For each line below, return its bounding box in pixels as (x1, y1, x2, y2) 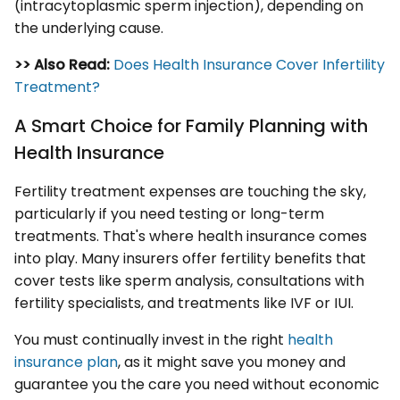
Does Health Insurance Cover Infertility (113, 54, 385, 75)
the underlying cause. (14, 17, 163, 38)
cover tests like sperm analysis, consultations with (14, 270, 364, 291)
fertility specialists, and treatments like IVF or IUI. (14, 292, 354, 313)
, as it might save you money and (118, 351, 346, 372)
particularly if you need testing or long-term (14, 203, 324, 224)
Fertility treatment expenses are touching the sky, (14, 180, 366, 202)
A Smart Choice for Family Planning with (14, 112, 368, 138)
